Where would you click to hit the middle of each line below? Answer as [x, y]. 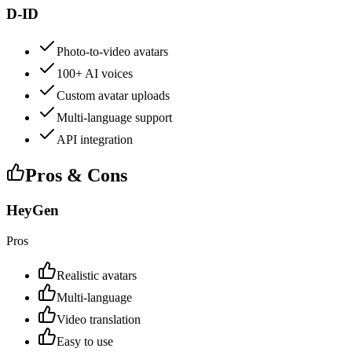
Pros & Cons [76, 176]
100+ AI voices [95, 74]
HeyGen [33, 211]
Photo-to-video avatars [112, 52]
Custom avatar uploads [113, 96]
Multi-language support [114, 118]
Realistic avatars [97, 275]
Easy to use [85, 341]
